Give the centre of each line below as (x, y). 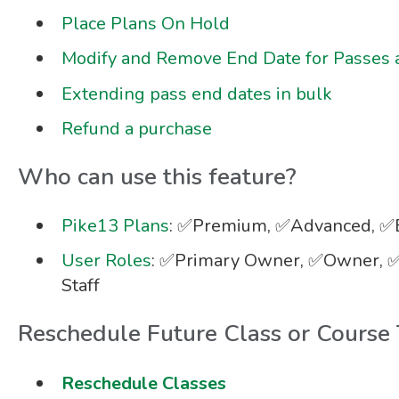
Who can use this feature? (157, 176)
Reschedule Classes (143, 383)
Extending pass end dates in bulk (196, 94)
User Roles (106, 261)
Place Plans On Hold (145, 24)
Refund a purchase (136, 128)
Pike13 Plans (115, 226)
